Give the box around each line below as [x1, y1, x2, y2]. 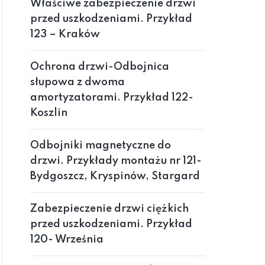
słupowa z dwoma [30, 77, 125, 88]
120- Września [30, 234, 104, 245]
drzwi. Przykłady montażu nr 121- [30, 156, 202, 166]
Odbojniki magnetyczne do [30, 140, 171, 151]
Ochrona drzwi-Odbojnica [30, 62, 169, 72]
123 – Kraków [30, 29, 100, 40]
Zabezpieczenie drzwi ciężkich [30, 203, 189, 214]
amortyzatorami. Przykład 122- [30, 92, 193, 103]
